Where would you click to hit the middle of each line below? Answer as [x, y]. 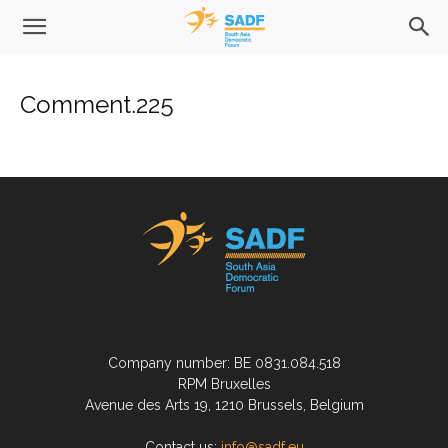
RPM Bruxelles [224, 384]
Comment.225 [97, 104]
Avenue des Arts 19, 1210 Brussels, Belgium [224, 405]
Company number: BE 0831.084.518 [224, 363]
